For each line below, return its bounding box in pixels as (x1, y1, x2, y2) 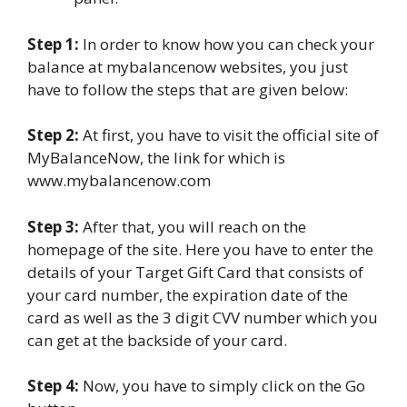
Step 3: (27, 215, 79, 237)
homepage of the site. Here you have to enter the (27, 238, 373, 260)
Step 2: (27, 124, 79, 146)
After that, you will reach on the (79, 215, 306, 237)
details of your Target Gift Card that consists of (27, 261, 363, 283)
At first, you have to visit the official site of (79, 124, 379, 146)
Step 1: (27, 33, 79, 55)
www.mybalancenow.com (27, 170, 211, 192)
